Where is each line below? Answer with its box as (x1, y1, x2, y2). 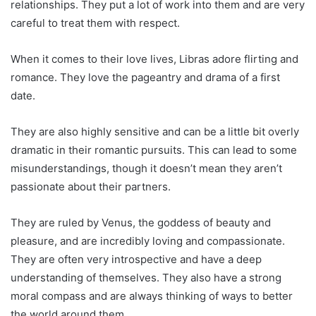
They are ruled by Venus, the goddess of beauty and (11, 215, 271, 229)
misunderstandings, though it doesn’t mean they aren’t (11, 161, 282, 175)
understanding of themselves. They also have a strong (11, 270, 281, 284)
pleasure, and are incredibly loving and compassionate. (11, 233, 285, 248)
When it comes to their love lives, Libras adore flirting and (11, 51, 298, 66)
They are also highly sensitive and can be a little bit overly (11, 124, 299, 138)
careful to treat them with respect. (11, 16, 180, 30)
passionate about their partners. (11, 179, 171, 193)
